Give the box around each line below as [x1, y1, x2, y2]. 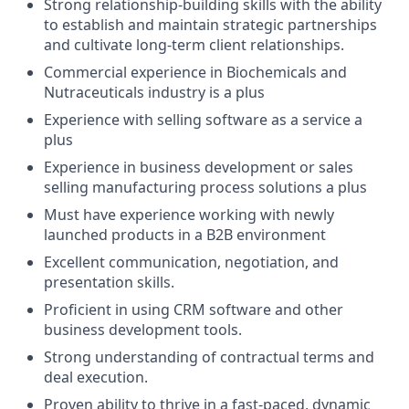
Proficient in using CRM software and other [44, 299, 343, 320]
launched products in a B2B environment [44, 224, 326, 245]
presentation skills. [44, 271, 174, 292]
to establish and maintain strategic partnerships [44, 14, 377, 35]
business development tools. [44, 319, 242, 340]
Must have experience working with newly [44, 204, 334, 225]
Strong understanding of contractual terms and [44, 346, 374, 367]
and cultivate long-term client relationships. [44, 34, 344, 55]
